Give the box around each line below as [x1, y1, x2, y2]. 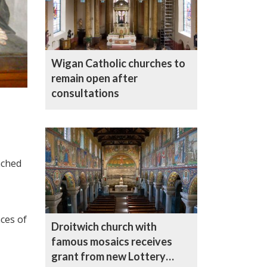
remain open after [51, 72, 138, 85]
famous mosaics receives [51, 235, 172, 249]
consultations [51, 86, 119, 100]
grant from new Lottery [51, 250, 166, 263]
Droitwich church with [51, 220, 157, 234]
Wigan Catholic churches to [51, 57, 185, 70]
